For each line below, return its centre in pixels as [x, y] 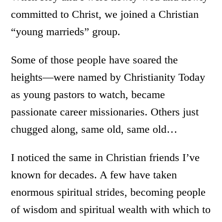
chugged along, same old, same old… [94, 129]
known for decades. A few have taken [94, 175]
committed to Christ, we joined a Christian [105, 14]
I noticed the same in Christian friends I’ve [106, 157]
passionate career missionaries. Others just [105, 112]
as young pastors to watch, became [88, 94]
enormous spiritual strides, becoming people [109, 192]
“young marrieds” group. [66, 31]
